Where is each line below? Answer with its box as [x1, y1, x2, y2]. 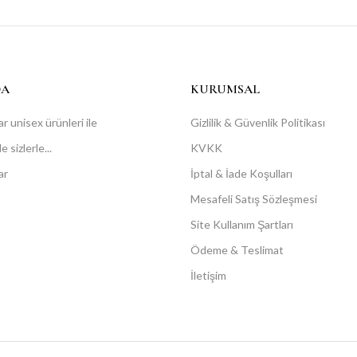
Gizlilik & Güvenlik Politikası [190, 116, 325, 129]
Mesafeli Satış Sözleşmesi [190, 192, 317, 206]
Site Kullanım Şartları [190, 218, 293, 231]
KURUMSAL [190, 81, 260, 97]
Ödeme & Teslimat [190, 243, 284, 257]
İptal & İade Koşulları [190, 167, 292, 180]
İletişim [190, 269, 226, 282]
